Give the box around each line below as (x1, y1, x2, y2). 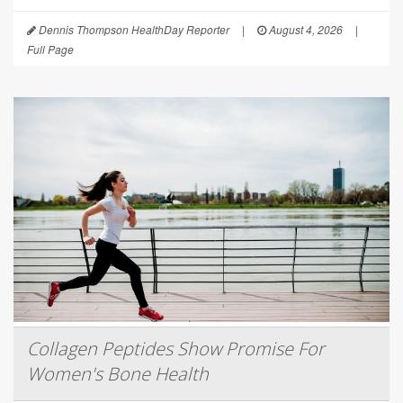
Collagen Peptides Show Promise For (27, 336, 325, 361)
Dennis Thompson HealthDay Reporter (36, 21, 229, 37)
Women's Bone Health (27, 361, 209, 386)
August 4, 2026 (266, 21, 343, 37)
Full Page (27, 40, 74, 57)
